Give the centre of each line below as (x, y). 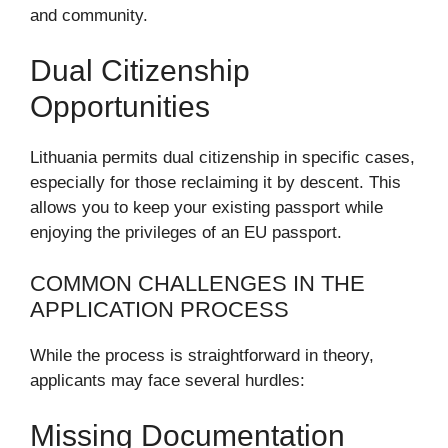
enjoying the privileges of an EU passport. (186, 232)
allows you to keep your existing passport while (206, 207)
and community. (89, 15)
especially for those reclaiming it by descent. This (215, 182)
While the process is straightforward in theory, (202, 355)
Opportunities (120, 106)
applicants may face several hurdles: (167, 380)
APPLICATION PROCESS (159, 309)
